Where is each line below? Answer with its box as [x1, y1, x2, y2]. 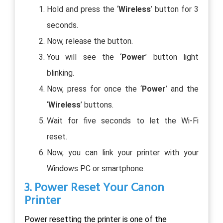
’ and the [166, 84, 199, 94]
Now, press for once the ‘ [47, 84, 142, 94]
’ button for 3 [151, 4, 199, 14]
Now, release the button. [47, 36, 133, 46]
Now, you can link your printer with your [47, 147, 199, 157]
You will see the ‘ [47, 52, 122, 62]
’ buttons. [81, 100, 113, 110]
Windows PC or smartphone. [47, 163, 145, 173]
